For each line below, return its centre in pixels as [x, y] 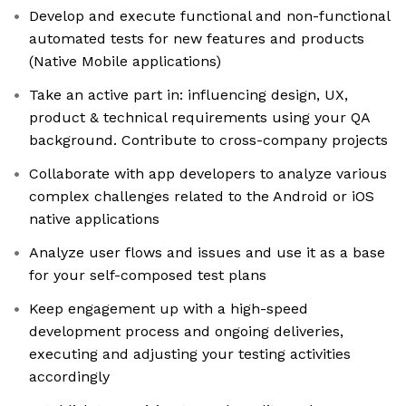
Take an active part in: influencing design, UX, [188, 95]
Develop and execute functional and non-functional [210, 16]
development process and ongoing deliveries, [186, 332]
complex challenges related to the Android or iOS [202, 197]
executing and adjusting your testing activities [190, 354]
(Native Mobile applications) [125, 62]
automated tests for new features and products [197, 39]
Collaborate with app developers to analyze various [208, 174]
